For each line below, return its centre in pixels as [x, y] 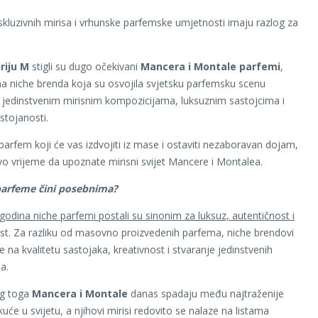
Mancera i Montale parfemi [210, 66]
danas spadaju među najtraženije [206, 293]
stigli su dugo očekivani [85, 66]
